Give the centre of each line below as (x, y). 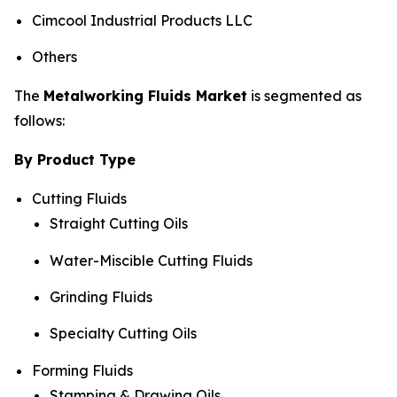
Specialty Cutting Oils (123, 334)
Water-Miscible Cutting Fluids (151, 260)
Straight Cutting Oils (119, 224)
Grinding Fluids (101, 296)
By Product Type (75, 160)
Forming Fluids (82, 370)
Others (54, 57)
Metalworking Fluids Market (145, 96)
